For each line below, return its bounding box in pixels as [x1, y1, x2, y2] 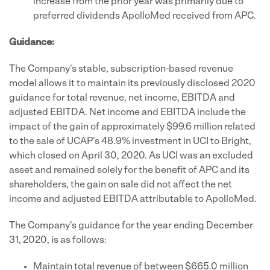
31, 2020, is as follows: [9, 236, 107, 245]
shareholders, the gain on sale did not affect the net [9, 180, 232, 190]
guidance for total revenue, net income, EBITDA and [9, 93, 235, 103]
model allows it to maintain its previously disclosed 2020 [9, 79, 256, 89]
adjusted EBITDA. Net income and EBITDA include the [9, 108, 246, 118]
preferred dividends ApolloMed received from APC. [33, 11, 256, 21]
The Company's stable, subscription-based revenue [9, 64, 233, 74]
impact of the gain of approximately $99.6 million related [9, 122, 256, 132]
